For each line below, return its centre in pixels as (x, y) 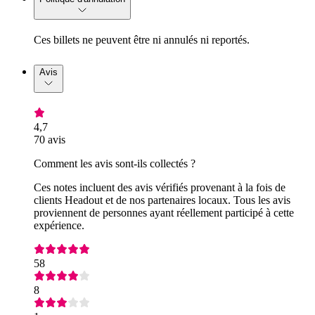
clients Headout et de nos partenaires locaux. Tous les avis (162, 200)
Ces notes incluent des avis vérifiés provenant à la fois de (160, 187)
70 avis (50, 139)
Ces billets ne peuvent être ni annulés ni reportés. (142, 40)
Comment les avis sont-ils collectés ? (115, 163)
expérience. (59, 225)
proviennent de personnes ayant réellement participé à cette (164, 212)
